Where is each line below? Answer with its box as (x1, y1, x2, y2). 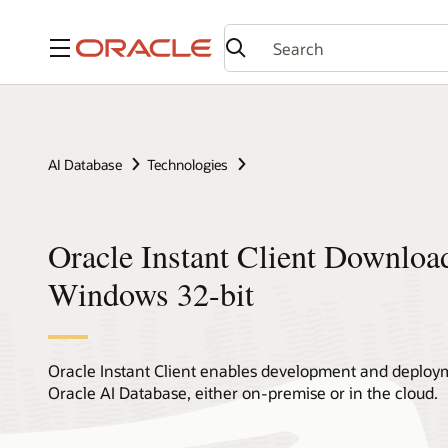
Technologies (147, 154, 228, 174)
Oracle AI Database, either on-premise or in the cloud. (48, 382, 438, 404)
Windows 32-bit (48, 272, 254, 316)
